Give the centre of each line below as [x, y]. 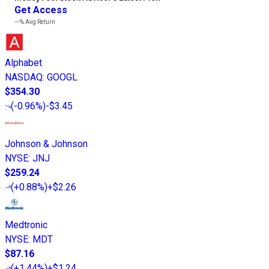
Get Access [41, 10]
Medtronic [26, 225]
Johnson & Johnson [46, 144]
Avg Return [40, 22]
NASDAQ [24, 77]
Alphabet [23, 63]
